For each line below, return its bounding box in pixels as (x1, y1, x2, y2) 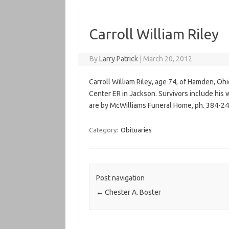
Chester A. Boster (103, 188, 161, 197)
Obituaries (120, 126, 152, 133)
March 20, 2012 (143, 55, 193, 63)
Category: (88, 126, 120, 133)
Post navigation (96, 174, 145, 182)
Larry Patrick (99, 55, 139, 63)
